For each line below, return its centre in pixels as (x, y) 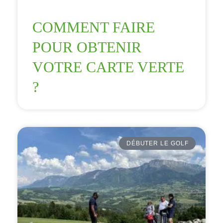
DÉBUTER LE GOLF (157, 143)
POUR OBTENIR (87, 47)
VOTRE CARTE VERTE (108, 67)
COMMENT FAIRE (94, 27)
